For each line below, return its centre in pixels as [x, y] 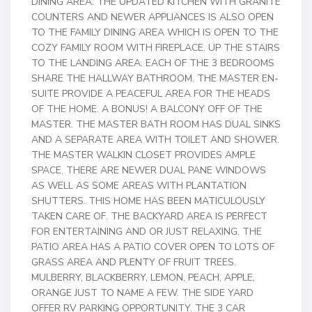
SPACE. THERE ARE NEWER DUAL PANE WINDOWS [149, 170]
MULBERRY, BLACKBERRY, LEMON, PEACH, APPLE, [143, 278]
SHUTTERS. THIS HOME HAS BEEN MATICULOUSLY [148, 201]
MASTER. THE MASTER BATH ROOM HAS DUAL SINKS [156, 124]
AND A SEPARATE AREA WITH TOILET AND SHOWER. [155, 140]
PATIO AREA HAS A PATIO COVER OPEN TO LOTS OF [153, 247]
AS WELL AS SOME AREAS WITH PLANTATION [139, 186]
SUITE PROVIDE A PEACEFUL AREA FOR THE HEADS [151, 94]
